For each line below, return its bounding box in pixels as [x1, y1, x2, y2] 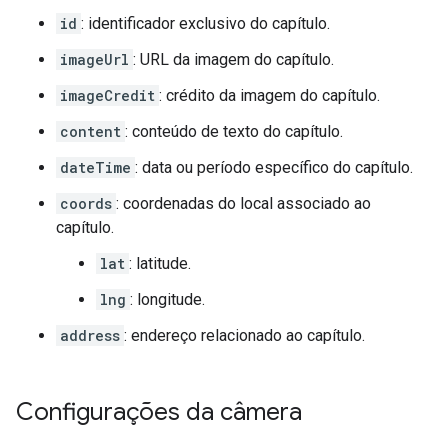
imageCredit [60, 86, 155, 105]
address [60, 326, 120, 345]
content [60, 122, 121, 141]
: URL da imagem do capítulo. [133, 50, 334, 69]
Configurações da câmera [16, 397, 302, 427]
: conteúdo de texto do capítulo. [125, 122, 343, 141]
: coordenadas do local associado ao [116, 194, 371, 213]
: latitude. [129, 254, 191, 273]
